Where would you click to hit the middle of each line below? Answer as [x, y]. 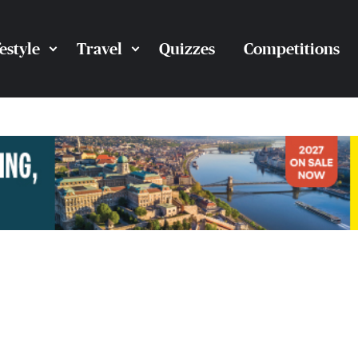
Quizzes [187, 49]
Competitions [291, 49]
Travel [99, 49]
